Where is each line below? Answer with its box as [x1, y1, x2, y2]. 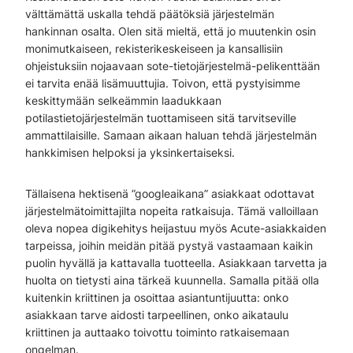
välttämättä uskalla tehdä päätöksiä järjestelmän [25, 7, 274, 20]
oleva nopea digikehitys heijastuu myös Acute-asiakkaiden [25, 221, 326, 235]
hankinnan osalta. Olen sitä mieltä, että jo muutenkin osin [25, 24, 316, 38]
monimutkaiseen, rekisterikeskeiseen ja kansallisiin [25, 42, 283, 55]
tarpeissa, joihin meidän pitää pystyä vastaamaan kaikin [25, 239, 313, 252]
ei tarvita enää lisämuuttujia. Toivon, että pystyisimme [25, 76, 300, 90]
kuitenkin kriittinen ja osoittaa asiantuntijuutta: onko [25, 291, 288, 304]
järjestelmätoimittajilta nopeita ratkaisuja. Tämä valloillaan [25, 204, 318, 217]
